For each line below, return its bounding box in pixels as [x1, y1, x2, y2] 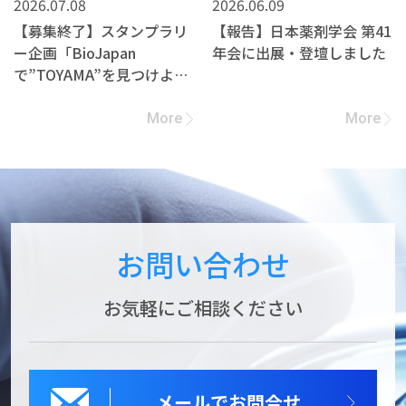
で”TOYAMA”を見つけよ [14, 63, 174, 86]
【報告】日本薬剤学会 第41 [211, 20, 391, 43]
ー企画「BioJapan [14, 42, 136, 64]
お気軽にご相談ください [103, 295, 303, 322]
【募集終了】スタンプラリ [14, 20, 188, 43]
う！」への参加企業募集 [14, 85, 173, 108]
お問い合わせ [116, 243, 290, 285]
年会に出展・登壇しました [211, 42, 386, 64]
